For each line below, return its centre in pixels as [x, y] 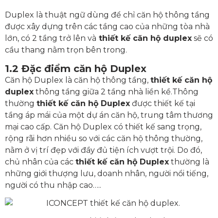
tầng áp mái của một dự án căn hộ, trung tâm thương [109, 115]
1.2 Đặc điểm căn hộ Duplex [76, 68]
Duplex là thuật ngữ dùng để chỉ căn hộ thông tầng [107, 15]
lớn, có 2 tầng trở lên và [51, 38]
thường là [189, 162]
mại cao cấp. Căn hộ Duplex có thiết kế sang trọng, [103, 127]
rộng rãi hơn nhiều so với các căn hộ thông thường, [104, 138]
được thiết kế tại [163, 103]
